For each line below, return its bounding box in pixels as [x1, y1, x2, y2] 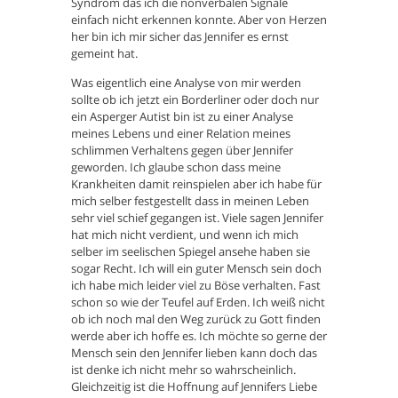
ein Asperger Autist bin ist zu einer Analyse [71, 108, 293, 125]
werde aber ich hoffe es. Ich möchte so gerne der [71, 328, 327, 345]
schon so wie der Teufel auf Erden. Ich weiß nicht [71, 294, 325, 311]
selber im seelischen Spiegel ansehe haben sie [71, 243, 310, 260]
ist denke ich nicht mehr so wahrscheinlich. [71, 362, 296, 378]
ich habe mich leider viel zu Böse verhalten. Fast [71, 277, 321, 294]
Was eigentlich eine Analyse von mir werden [71, 75, 301, 92]
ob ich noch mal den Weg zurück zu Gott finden [71, 311, 321, 328]
